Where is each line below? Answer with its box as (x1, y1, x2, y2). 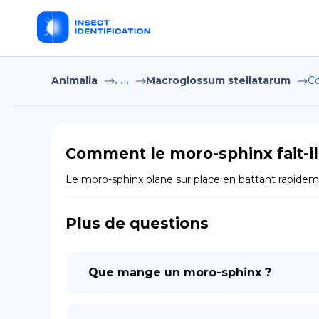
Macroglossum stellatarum (146, 74, 291, 87)
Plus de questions (66, 214, 209, 232)
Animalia (51, 74, 98, 87)
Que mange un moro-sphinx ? (88, 266, 271, 279)
